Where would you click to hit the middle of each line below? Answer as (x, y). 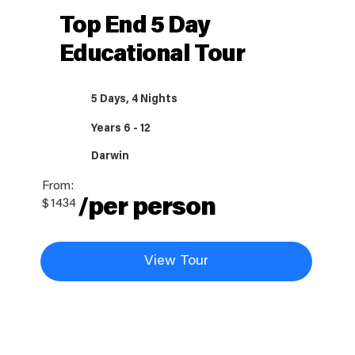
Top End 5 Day (134, 27)
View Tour (176, 261)
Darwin (111, 157)
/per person (147, 208)
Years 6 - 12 (121, 129)
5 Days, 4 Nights (135, 99)
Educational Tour (152, 55)
